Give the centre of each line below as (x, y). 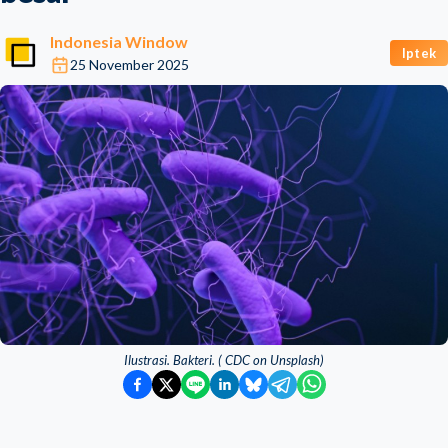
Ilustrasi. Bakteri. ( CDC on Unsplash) (224, 360)
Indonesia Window (119, 41)
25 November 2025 (129, 64)
